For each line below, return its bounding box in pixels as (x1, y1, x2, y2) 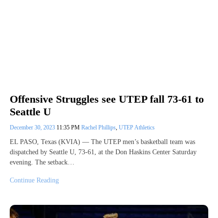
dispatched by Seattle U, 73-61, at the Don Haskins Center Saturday (10, 148, 197, 156)
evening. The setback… (10, 159, 74, 166)
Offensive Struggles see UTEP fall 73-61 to (10, 92, 204, 105)
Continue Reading (10, 177, 59, 184)
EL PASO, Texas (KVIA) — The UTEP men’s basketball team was (10, 138, 195, 146)
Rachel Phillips (81, 124, 116, 131)
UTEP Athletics (119, 124, 155, 131)
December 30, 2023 (10, 124, 56, 131)
